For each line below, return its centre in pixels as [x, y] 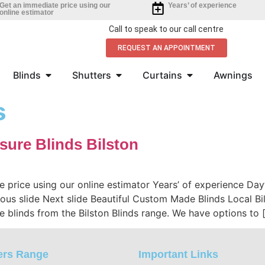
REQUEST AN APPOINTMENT [166, 48]
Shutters [91, 75]
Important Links [178, 255]
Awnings [233, 75]
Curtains [162, 75]
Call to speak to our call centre [166, 29]
